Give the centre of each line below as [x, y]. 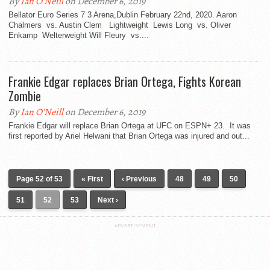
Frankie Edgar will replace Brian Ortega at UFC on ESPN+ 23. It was [130, 126]
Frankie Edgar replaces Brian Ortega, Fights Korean [125, 81]
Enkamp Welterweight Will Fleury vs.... [79, 35]
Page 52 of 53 [39, 179]
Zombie [25, 96]
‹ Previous [139, 179]
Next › [108, 200]
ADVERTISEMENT [135, 225]
